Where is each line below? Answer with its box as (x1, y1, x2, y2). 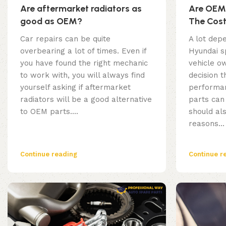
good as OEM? (20, 16, 82, 27)
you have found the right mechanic (20, 59, 148, 68)
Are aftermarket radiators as (20, 3, 142, 15)
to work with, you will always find (20, 71, 145, 80)
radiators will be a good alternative (20, 95, 152, 104)
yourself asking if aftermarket (20, 83, 131, 92)
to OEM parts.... (20, 107, 78, 117)
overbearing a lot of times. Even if (20, 46, 146, 56)
